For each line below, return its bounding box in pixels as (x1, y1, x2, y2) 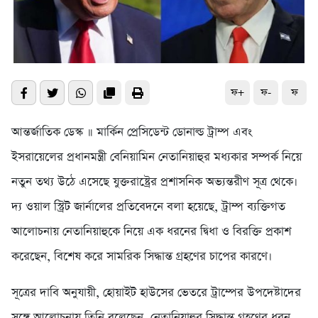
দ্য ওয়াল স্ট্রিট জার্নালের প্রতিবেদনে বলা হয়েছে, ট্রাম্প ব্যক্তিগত (11, 199, 285, 216)
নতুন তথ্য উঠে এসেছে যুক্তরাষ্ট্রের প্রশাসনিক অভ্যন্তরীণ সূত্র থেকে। (11, 174, 297, 191)
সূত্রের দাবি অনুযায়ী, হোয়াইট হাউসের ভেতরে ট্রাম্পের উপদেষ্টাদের (11, 285, 301, 302)
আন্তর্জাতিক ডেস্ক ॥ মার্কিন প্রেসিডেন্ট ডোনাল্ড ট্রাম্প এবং (11, 124, 252, 141)
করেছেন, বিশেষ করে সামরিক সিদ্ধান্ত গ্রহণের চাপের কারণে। (11, 248, 272, 265)
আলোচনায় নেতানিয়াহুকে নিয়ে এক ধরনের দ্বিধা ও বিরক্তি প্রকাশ (11, 224, 291, 241)
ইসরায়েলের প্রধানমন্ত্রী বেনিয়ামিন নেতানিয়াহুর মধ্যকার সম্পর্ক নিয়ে (11, 149, 302, 166)
